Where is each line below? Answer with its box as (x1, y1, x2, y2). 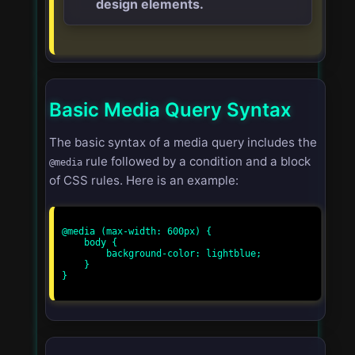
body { (62, 236, 84, 248)
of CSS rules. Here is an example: (49, 172, 239, 188)
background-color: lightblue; (62, 247, 106, 259)
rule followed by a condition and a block (82, 153, 311, 169)
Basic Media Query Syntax (49, 97, 292, 121)
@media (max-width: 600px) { (62, 225, 212, 237)
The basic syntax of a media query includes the (49, 134, 317, 150)
